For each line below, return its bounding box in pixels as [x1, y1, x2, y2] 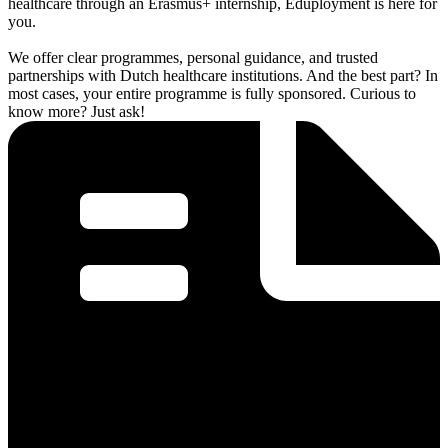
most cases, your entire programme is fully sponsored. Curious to [8, 84, 416, 102]
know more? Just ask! [8, 102, 145, 120]
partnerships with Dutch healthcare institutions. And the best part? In [8, 66, 438, 84]
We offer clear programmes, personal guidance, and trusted [8, 48, 378, 66]
